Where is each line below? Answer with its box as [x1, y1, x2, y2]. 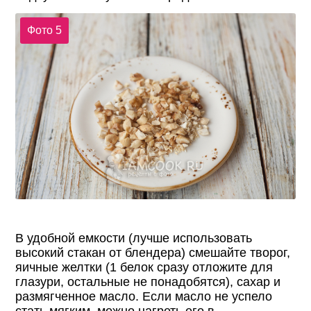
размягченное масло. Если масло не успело [15, 289, 273, 303]
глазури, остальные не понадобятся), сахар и [15, 274, 281, 289]
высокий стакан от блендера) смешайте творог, [15, 245, 291, 260]
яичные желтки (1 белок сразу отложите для [15, 260, 274, 274]
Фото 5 [26, 24, 62, 36]
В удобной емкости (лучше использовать [15, 230, 253, 245]
